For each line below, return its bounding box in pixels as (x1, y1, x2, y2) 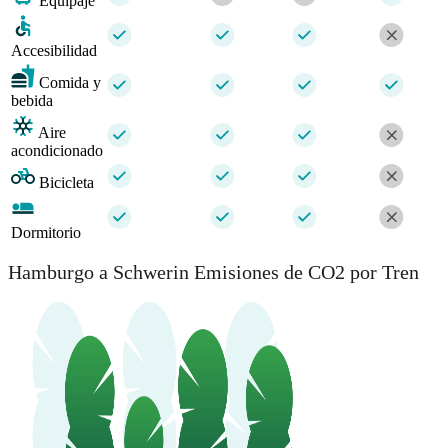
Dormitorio (11, 223, 81, 241)
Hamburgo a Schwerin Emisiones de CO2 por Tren (8, 261, 419, 284)
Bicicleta (39, 173, 94, 191)
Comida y (39, 73, 101, 91)
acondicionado (11, 141, 103, 159)
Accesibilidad (11, 41, 97, 59)
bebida (11, 91, 53, 109)
